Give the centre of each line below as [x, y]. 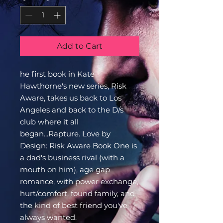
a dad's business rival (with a [72, 158]
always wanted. [48, 217]
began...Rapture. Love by [65, 134]
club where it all [49, 122]
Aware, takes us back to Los [71, 98]
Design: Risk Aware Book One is [78, 146]
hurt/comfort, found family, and [77, 193]
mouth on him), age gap [65, 169]
